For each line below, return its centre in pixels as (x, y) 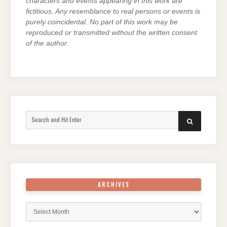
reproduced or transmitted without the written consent (111, 33)
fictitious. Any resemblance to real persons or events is (113, 12)
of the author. (47, 44)
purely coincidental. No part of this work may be (102, 22)
